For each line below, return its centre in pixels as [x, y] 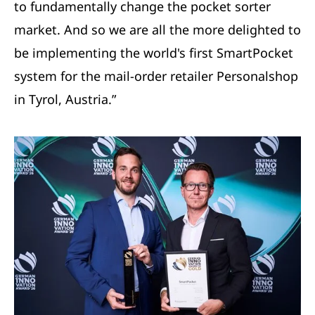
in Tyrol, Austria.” [65, 99]
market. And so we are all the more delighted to [157, 30]
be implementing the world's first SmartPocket [154, 53]
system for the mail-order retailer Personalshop [156, 76]
